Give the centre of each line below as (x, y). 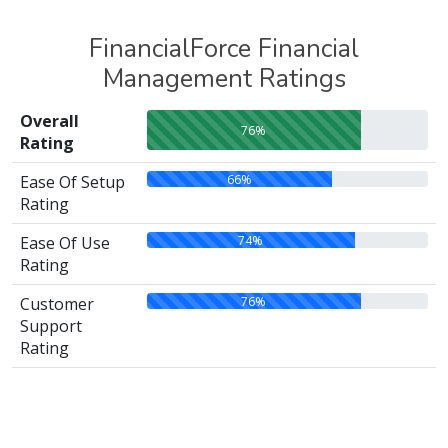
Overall (49, 121)
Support (51, 326)
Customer (57, 304)
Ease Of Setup (72, 182)
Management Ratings (224, 78)
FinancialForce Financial (224, 48)
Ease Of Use (65, 243)
